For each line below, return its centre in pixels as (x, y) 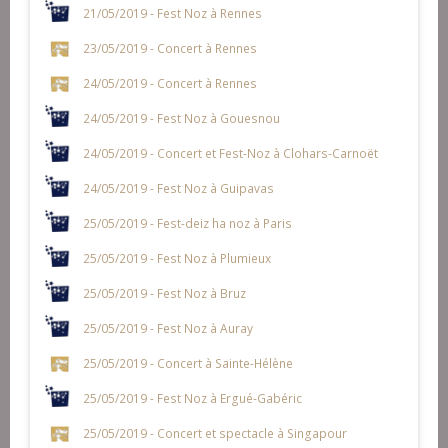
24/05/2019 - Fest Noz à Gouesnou (181, 117)
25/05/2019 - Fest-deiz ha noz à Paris (187, 222)
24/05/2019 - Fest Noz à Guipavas (178, 187)
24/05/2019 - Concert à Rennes (169, 82)
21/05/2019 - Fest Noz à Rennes (172, 12)
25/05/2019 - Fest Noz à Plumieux (176, 257)
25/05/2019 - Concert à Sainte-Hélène (187, 362)
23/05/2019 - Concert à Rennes (169, 47)
